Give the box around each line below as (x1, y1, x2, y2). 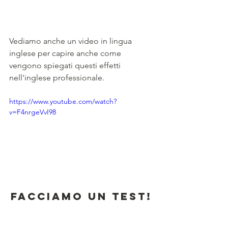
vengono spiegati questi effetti (9, 60, 123, 70)
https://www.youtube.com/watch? (9, 96, 117, 106)
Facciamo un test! (11, 189, 152, 203)
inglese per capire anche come (9, 48, 123, 58)
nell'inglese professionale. (9, 72, 104, 82)
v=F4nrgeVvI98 (9, 107, 56, 117)
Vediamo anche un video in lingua (9, 36, 134, 46)
